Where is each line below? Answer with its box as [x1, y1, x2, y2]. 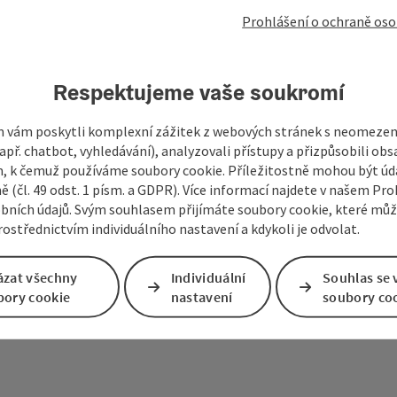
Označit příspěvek [61, 107, 171, 126]
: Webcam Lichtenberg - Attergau [170, 107, 371, 126]
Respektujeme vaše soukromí [53, 77, 344, 106]
